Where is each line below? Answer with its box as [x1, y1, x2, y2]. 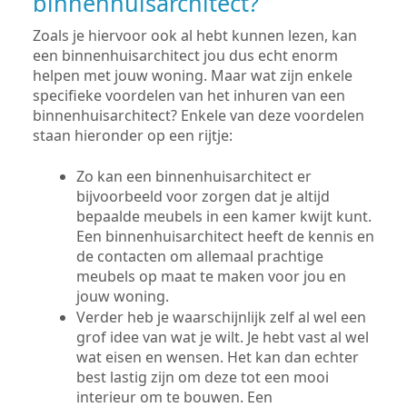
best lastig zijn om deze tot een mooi [76, 366, 329, 387]
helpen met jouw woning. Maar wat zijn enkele [33, 65, 352, 85]
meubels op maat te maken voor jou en [76, 265, 346, 286]
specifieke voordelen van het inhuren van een [33, 84, 345, 105]
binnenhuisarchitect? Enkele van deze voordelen [33, 104, 364, 125]
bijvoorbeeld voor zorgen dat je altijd [76, 185, 330, 206]
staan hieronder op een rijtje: [33, 124, 233, 145]
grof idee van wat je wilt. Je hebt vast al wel [76, 326, 369, 347]
